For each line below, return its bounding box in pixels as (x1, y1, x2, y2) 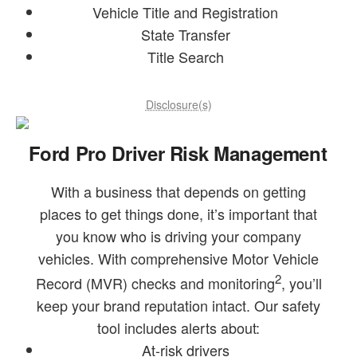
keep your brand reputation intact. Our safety (37, 294, 320, 316)
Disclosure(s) (145, 96, 212, 112)
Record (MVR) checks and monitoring (35, 272, 275, 293)
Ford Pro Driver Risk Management (28, 139, 328, 167)
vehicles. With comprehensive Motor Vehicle (38, 247, 319, 269)
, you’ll (280, 272, 322, 293)
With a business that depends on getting (51, 180, 306, 202)
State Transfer (140, 23, 230, 45)
